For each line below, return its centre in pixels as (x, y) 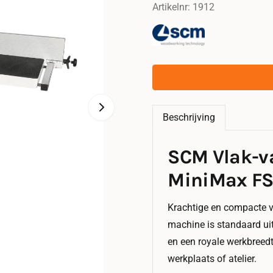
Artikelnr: (171, 7)
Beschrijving (189, 118)
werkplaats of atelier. (212, 258)
